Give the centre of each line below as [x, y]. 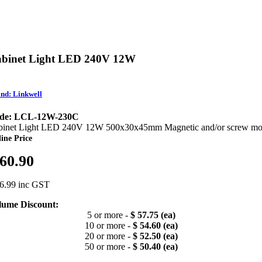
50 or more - [108, 247]
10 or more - [108, 226]
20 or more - [108, 236]
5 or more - [108, 215]
